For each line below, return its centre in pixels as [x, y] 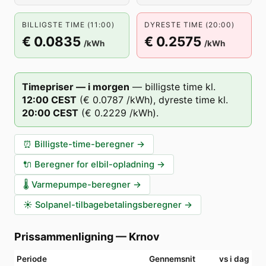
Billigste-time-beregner [84, 144]
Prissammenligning [64, 237]
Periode [32, 259]
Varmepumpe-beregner [81, 185]
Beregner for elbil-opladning [94, 164]
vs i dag [234, 259]
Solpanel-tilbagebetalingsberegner [108, 205]
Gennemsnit [172, 259]
